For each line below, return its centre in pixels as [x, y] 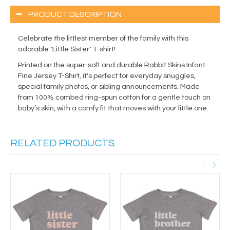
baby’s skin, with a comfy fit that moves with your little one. [113, 109]
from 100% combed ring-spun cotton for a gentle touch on [114, 98]
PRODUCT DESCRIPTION [75, 15]
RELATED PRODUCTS [62, 143]
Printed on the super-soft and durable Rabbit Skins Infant [112, 65]
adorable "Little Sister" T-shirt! [67, 50]
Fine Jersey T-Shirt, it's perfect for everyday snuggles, [107, 76]
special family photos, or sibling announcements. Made [109, 87]
